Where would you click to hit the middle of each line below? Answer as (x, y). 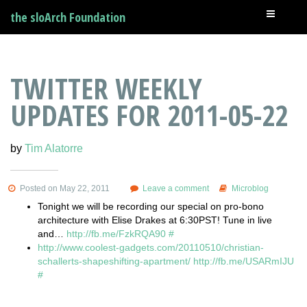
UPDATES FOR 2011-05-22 (149, 114)
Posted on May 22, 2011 (63, 188)
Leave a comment (176, 188)
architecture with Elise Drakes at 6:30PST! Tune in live (155, 220)
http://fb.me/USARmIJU (244, 261)
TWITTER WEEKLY (106, 88)
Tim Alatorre (54, 148)
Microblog (250, 188)
